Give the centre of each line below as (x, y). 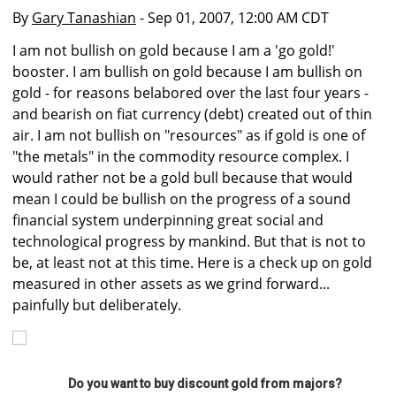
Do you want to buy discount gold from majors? (205, 384)
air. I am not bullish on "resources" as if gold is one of (189, 136)
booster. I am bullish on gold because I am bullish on (187, 72)
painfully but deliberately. (97, 305)
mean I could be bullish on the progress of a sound (182, 199)
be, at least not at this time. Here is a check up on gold (192, 263)
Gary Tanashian (84, 18)
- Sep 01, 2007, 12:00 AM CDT (232, 18)
